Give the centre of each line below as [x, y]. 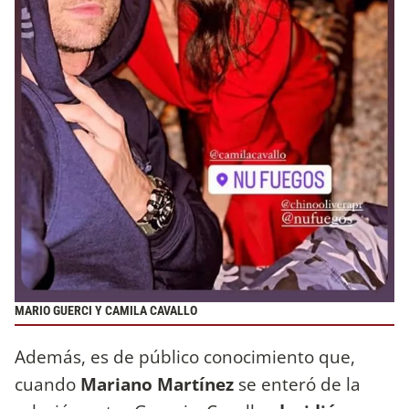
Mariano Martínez [159, 384]
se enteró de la [299, 384]
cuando [47, 384]
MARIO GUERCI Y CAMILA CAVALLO [106, 311]
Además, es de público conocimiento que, [185, 357]
